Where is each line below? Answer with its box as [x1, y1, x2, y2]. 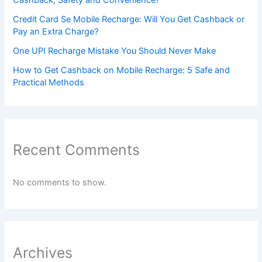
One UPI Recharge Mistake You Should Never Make [13, 45, 216, 56]
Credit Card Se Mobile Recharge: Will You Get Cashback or [13, 13, 245, 25]
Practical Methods [13, 77, 85, 88]
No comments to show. [13, 177, 107, 188]
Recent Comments [13, 140, 140, 158]
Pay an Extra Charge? [13, 26, 99, 37]
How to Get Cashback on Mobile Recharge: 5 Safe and [13, 64, 230, 75]
